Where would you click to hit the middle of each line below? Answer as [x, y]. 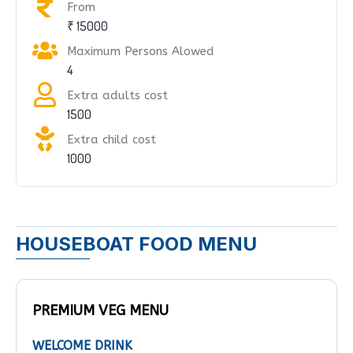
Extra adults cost [117, 96]
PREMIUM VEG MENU [100, 311]
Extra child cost [111, 140]
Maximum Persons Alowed [141, 52]
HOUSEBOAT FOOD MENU [136, 244]
